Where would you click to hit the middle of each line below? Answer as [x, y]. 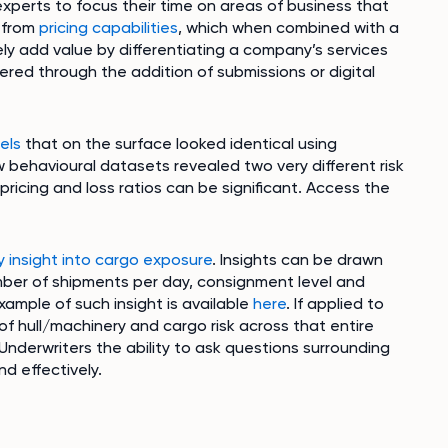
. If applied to [335, 303]
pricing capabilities [108, 27]
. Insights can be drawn [297, 259]
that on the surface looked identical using [181, 143]
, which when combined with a [288, 27]
